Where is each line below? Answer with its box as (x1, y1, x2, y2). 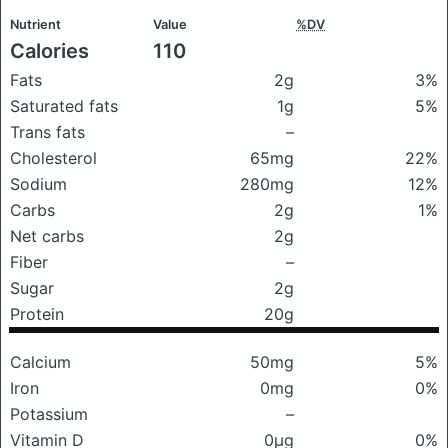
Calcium (10, 352, 71, 372)
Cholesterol (10, 148, 97, 168)
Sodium (10, 174, 67, 194)
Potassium (10, 404, 88, 424)
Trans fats (10, 122, 85, 142)
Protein (10, 304, 64, 324)
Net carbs (10, 226, 84, 246)
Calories (10, 39, 89, 63)
